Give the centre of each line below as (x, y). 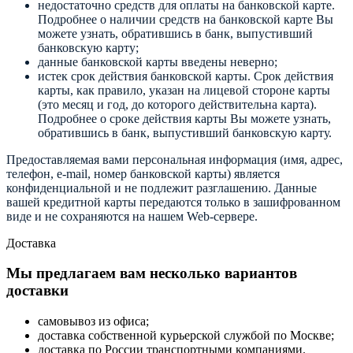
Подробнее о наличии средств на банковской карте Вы (186, 19)
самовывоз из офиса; (93, 321)
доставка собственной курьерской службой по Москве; (186, 335)
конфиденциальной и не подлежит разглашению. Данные (162, 188)
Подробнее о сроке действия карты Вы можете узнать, (184, 118)
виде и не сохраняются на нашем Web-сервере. (132, 216)
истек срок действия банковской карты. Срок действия (186, 76)
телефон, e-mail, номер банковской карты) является (143, 173)
